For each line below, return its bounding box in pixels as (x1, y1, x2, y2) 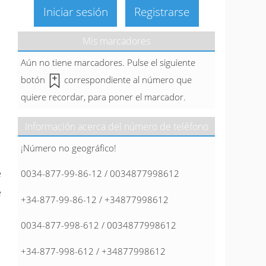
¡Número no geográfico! (20, 141, 116, 154)
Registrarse (134, 3, 190, 20)
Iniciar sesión (43, 3, 108, 20)
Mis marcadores (83, 34, 150, 48)
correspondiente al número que (61, 74, 192, 86)
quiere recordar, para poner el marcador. (20, 91, 186, 103)
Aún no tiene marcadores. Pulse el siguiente (20, 56, 195, 69)
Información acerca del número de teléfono (24, 119, 208, 133)
